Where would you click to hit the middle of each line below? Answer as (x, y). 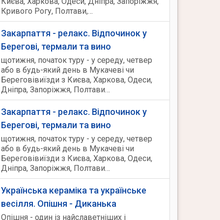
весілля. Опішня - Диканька (59, 204)
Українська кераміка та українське (74, 190)
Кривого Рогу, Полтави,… (47, 11)
